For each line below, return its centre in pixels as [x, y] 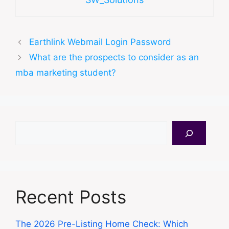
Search [29, 127]
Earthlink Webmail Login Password [100, 42]
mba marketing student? [66, 73]
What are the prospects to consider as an [114, 58]
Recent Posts [71, 197]
